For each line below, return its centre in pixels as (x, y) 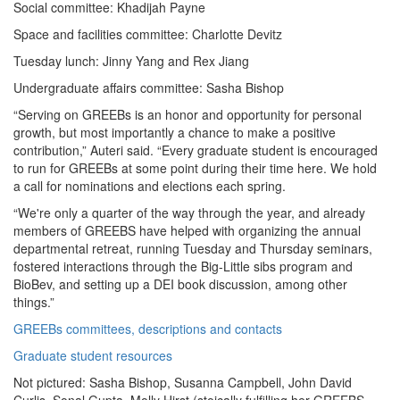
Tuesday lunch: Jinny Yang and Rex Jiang (131, 61)
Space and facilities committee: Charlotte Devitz (148, 34)
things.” (34, 302)
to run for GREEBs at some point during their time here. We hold (195, 168)
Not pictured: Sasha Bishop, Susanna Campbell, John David (183, 382)
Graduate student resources (93, 355)
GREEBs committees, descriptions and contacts (148, 329)
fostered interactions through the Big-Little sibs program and (183, 266)
